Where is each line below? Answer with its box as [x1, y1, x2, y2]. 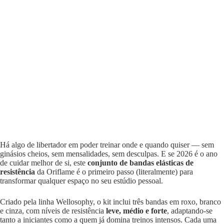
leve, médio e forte [106, 206, 167, 215]
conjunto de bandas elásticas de [87, 158, 193, 167]
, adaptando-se [167, 206, 212, 215]
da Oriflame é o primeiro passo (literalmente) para [35, 167, 193, 176]
